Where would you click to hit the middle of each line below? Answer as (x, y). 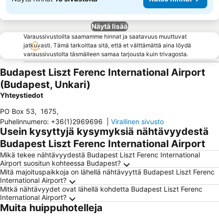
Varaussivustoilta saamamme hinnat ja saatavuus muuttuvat (105, 36)
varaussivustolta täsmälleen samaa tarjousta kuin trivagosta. (106, 54)
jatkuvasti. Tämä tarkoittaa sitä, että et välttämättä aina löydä (107, 45)
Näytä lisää (109, 26)
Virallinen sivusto (137, 121)
